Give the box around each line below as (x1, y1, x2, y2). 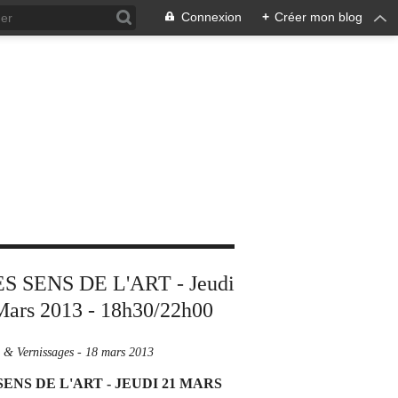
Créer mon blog (275, 10, 362, 24)
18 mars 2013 (85, 346, 154, 359)
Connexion (181, 10, 242, 24)
